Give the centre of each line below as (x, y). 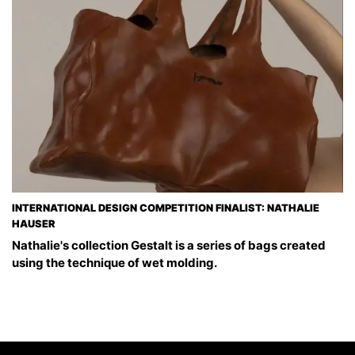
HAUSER (34, 223)
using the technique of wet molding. (115, 262)
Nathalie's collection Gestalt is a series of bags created (169, 245)
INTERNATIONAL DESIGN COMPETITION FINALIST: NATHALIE (166, 208)
